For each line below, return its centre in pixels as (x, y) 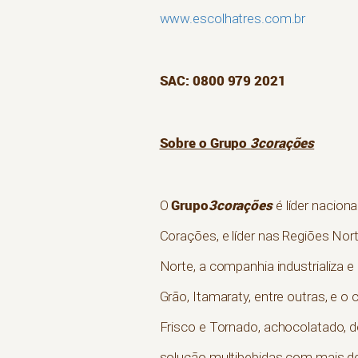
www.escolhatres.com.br (233, 19)
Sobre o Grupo (205, 143)
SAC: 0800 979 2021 (223, 81)
